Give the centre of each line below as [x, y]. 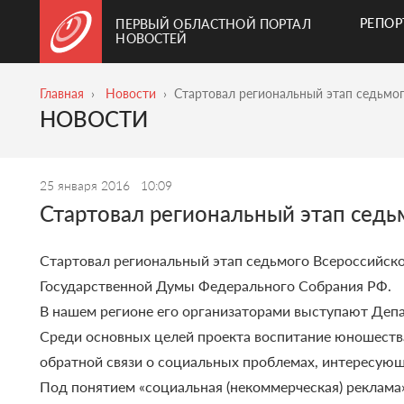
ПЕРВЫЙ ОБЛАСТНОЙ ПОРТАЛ [213, 24]
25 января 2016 [87, 186]
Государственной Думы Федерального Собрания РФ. [216, 286]
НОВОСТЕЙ [151, 38]
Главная [62, 93]
